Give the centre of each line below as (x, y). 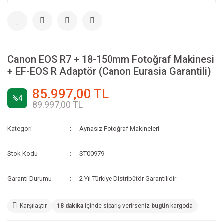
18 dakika (70, 206)
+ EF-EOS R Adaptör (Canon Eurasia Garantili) (109, 71)
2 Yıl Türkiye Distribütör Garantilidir (128, 179)
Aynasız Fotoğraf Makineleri (119, 129)
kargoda (181, 206)
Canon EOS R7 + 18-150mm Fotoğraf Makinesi (111, 59)
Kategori (20, 129)
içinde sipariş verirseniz (117, 206)
